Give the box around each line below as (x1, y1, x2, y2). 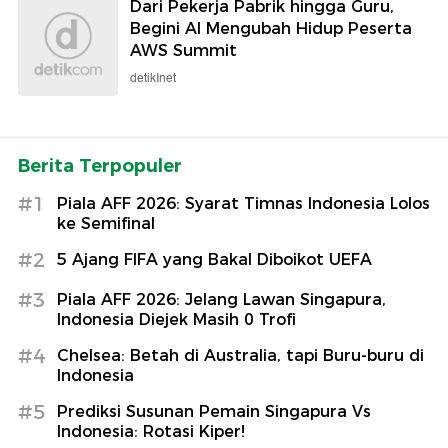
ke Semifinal (57, 213, 155, 233)
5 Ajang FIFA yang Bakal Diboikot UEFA (57, 249, 372, 269)
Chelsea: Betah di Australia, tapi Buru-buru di (57, 345, 424, 365)
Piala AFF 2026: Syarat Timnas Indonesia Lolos (57, 193, 430, 213)
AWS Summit (130, 40, 237, 60)
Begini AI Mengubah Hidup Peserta (130, 18, 412, 38)
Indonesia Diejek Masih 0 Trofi (57, 309, 296, 329)
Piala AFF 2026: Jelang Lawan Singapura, (57, 289, 386, 309)
